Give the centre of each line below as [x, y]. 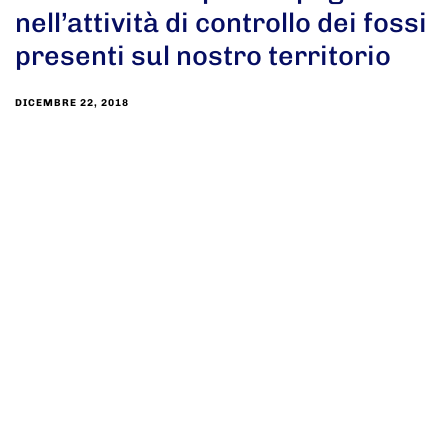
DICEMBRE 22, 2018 [72, 103]
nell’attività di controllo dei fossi [221, 23]
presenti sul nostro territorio [203, 56]
